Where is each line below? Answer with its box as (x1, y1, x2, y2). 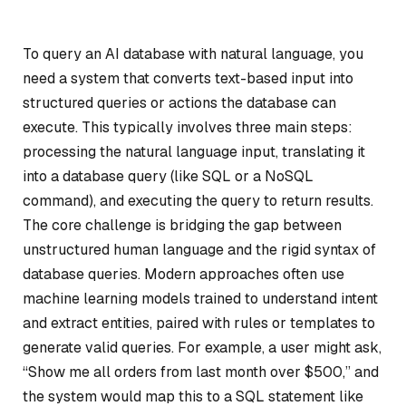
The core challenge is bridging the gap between (23, 216, 342, 235)
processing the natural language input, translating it (23, 142, 365, 161)
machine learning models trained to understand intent (23, 289, 378, 308)
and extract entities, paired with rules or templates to (23, 314, 375, 333)
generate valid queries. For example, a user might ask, (23, 338, 382, 357)
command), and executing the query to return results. (23, 191, 373, 210)
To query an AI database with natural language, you (23, 44, 363, 63)
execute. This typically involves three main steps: (23, 118, 353, 137)
